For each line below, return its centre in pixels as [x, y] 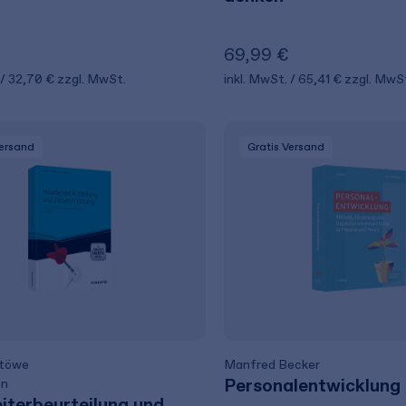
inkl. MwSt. [256, 79]
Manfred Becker [271, 365]
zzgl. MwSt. [92, 79]
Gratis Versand [285, 147]
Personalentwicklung [312, 385]
